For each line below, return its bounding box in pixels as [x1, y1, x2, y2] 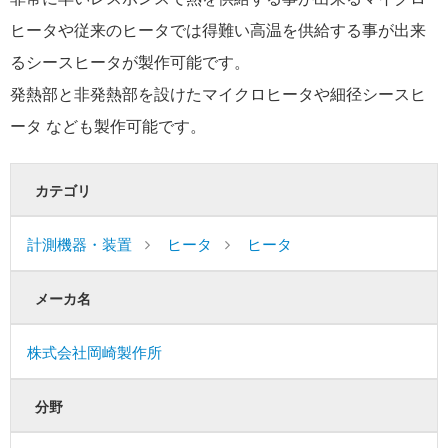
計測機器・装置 [27, 236, 132, 253]
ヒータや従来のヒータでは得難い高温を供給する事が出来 [10, 22, 426, 39]
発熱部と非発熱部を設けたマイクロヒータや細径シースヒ [10, 86, 426, 103]
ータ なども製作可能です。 [10, 118, 206, 135]
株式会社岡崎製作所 [27, 344, 162, 361]
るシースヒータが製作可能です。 [10, 54, 250, 71]
